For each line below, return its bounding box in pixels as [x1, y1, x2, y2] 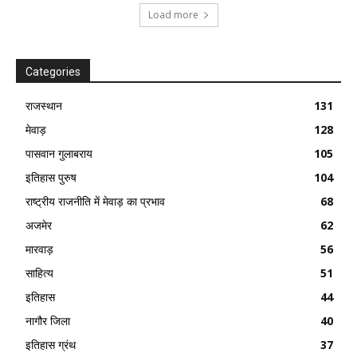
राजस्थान [25, 97, 62, 113]
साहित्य [25, 265, 53, 280]
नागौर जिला [25, 312, 70, 328]
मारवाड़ [25, 241, 53, 257]
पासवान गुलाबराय [25, 145, 92, 161]
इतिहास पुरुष [25, 169, 76, 185]
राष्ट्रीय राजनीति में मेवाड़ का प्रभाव [25, 193, 165, 209]
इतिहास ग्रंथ [25, 336, 76, 352]
